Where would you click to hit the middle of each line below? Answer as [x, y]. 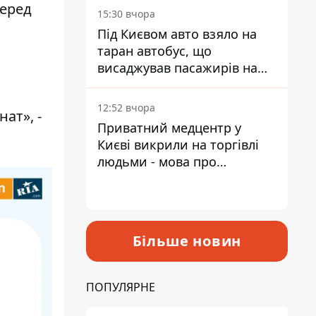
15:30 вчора [126, 14]
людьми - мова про [157, 162]
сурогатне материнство [171, 178]
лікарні [119, 102]
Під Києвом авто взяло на [177, 34]
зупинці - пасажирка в [166, 85]
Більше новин [187, 241]
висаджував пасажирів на [177, 68]
